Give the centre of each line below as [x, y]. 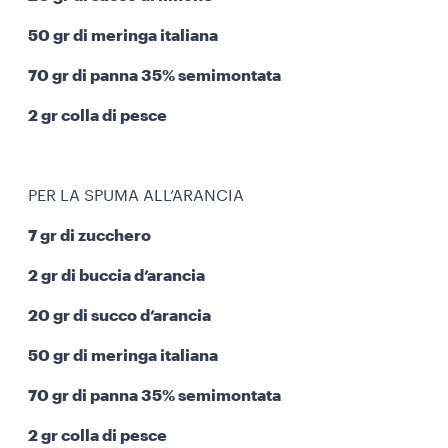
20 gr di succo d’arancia [119, 316]
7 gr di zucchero [89, 236]
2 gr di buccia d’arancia [116, 276]
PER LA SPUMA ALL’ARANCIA [136, 196]
